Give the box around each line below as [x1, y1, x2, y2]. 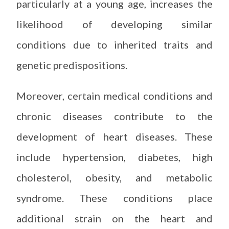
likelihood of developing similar [16, 18, 213, 30]
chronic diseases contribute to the [16, 110, 213, 122]
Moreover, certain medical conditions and [16, 89, 213, 102]
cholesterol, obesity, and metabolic [16, 171, 213, 184]
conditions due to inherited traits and [16, 38, 213, 51]
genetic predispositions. [16, 59, 128, 71]
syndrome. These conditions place [16, 192, 213, 204]
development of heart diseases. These [16, 130, 213, 143]
